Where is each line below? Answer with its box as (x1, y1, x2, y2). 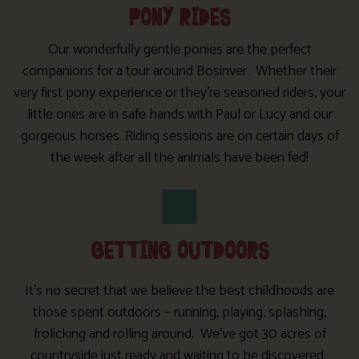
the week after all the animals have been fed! (50, 146, 309, 171)
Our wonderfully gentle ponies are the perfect (47, 38, 312, 63)
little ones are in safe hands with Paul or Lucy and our (26, 103, 333, 127)
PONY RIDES (128, 3, 231, 35)
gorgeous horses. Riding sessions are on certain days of (20, 124, 339, 149)
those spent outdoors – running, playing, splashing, (33, 300, 326, 325)
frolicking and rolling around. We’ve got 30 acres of (33, 321, 326, 346)
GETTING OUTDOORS (90, 236, 269, 268)
